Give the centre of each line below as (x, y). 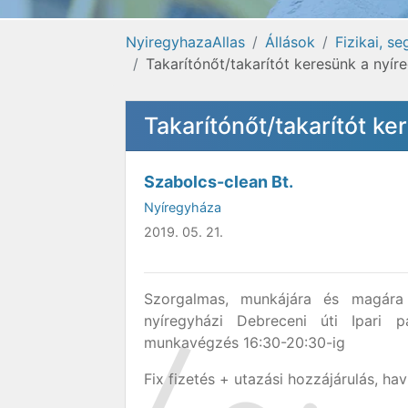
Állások (290, 42)
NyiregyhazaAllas (185, 42)
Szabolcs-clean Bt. (219, 182)
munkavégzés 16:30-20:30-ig (245, 342)
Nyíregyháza (183, 207)
